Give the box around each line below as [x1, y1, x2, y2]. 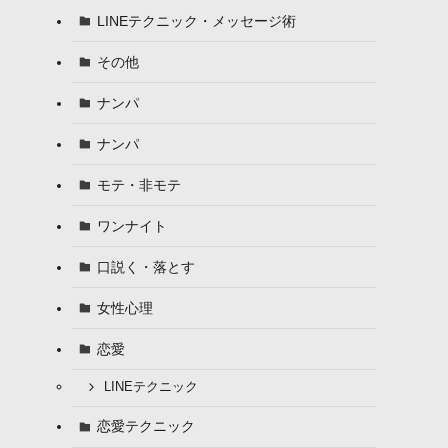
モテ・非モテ [96, 176, 181, 193]
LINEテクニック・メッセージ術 [96, 12, 296, 29]
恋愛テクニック [96, 418, 195, 435]
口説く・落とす [96, 258, 195, 275]
